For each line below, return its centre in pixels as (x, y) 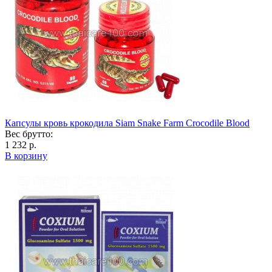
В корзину (26, 155)
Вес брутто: (29, 134)
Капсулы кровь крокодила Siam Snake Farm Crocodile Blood (127, 123)
